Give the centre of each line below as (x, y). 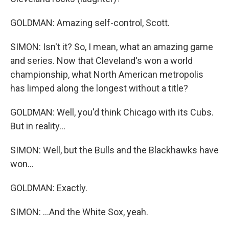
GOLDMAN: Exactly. (49, 188)
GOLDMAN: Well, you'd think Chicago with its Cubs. (112, 112)
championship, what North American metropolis (107, 74)
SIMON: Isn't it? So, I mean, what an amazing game (112, 47)
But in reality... (38, 126)
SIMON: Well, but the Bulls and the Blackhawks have (114, 150)
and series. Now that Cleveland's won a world (101, 61)
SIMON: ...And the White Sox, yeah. (79, 212)
